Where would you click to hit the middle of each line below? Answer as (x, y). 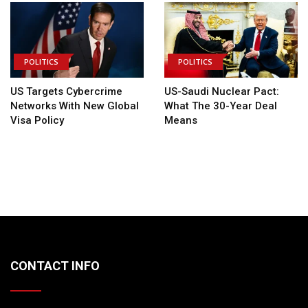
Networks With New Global (75, 106)
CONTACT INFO (55, 265)
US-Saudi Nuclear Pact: (222, 91)
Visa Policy (37, 120)
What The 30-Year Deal (221, 106)
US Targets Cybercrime (66, 91)
